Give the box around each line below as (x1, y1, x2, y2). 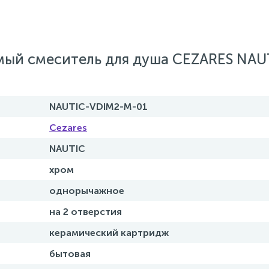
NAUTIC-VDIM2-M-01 (49, 101, 148, 112)
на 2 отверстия (49, 206, 122, 217)
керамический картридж (49, 227, 169, 238)
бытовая (49, 248, 91, 259)
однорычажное (49, 185, 124, 196)
